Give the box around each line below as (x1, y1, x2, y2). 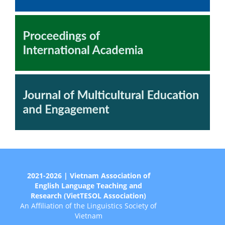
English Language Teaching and (35, 180, 143, 190)
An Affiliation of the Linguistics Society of (20, 200, 157, 210)
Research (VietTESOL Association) (31, 190, 147, 200)
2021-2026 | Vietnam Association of (27, 170, 150, 180)
